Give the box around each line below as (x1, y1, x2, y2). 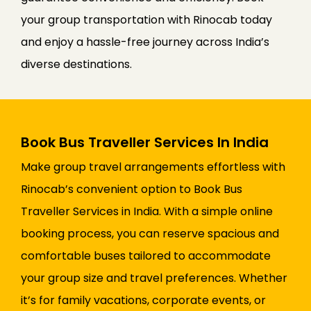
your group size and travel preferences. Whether (21, 270, 287, 287)
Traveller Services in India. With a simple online (21, 203, 273, 220)
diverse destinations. (21, 56, 132, 73)
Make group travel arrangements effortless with (21, 159, 285, 176)
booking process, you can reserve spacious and (21, 226, 279, 242)
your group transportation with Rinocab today (21, 12, 272, 28)
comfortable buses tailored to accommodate (21, 248, 271, 264)
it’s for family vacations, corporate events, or (21, 292, 266, 309)
